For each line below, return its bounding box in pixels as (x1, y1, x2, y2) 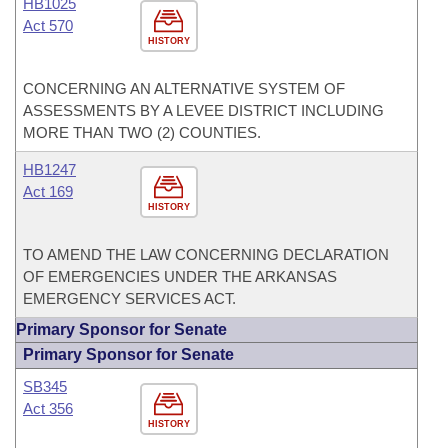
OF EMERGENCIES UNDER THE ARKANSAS (23, 268, 337, 285)
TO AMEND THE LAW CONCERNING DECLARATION (23, 246, 389, 263)
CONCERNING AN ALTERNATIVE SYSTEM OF (23, 80, 345, 97)
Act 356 (23, 400, 73, 417)
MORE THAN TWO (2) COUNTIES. (23, 124, 261, 141)
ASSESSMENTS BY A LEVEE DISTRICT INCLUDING (23, 102, 384, 119)
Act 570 (23, 17, 73, 34)
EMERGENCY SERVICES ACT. (23, 290, 236, 307)
